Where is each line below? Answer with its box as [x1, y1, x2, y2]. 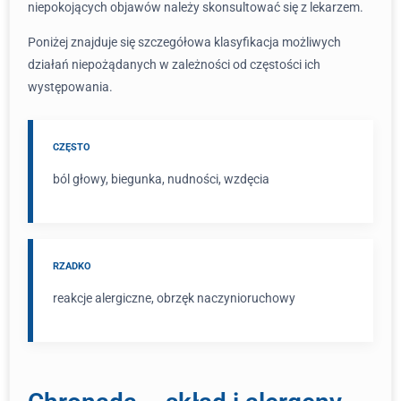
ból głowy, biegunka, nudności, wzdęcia [53, 172, 269, 186]
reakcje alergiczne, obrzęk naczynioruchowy [53, 291, 295, 305]
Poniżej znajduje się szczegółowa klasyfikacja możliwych [28, 35, 341, 49]
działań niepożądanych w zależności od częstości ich [28, 57, 320, 72]
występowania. [28, 80, 113, 94]
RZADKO [53, 260, 91, 272]
